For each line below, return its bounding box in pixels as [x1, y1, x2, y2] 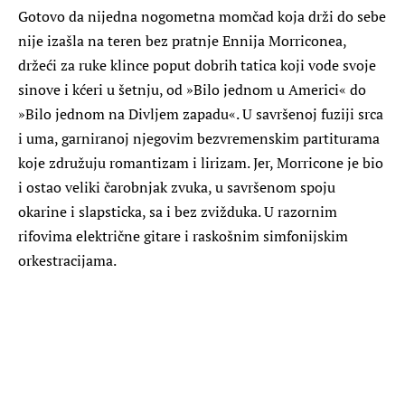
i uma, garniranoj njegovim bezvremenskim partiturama [18, 127, 380, 148]
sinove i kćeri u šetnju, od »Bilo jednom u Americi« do [18, 79, 366, 99]
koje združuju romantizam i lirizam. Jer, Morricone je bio [18, 152, 383, 173]
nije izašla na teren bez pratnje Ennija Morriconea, [18, 30, 346, 51]
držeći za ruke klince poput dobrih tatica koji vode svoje [18, 54, 376, 75]
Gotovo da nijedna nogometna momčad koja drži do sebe [18, 5, 386, 26]
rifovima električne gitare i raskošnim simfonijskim [18, 225, 348, 246]
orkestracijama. [18, 250, 117, 270]
